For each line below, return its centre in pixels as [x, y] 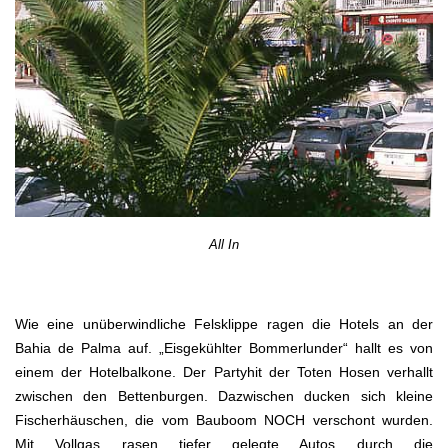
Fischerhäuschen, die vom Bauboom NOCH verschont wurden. [224, 419]
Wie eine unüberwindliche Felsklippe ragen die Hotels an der [224, 323]
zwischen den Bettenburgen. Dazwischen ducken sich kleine [224, 395]
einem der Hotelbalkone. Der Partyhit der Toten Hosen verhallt [224, 371]
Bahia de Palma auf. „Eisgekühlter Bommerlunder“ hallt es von [224, 347]
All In [224, 244]
